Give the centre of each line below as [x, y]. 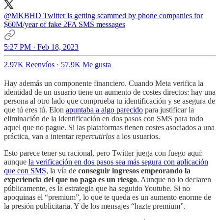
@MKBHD [23, 15]
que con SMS [25, 170]
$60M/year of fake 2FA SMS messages [65, 24]
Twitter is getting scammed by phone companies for [122, 15]
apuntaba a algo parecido [104, 110]
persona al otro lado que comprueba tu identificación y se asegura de [110, 101]
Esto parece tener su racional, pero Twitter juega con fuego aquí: [103, 153]
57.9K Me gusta [86, 64]
